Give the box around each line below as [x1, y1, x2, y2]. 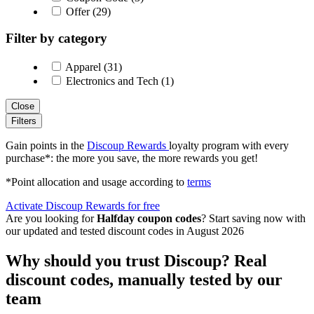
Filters [11, 116, 36, 127]
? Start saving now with [201, 212, 306, 225]
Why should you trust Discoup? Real [6, 252, 267, 271]
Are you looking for [6, 212, 97, 225]
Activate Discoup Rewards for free [6, 200, 160, 212]
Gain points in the [6, 139, 87, 152]
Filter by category [6, 31, 107, 46]
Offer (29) [63, 5, 111, 18]
